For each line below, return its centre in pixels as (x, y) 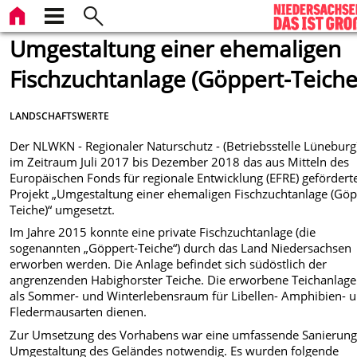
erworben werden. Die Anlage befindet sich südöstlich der (169, 264)
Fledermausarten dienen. (78, 312)
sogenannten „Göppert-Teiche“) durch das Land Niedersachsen (181, 248)
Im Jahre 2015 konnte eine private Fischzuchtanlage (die (163, 232)
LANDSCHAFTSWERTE (60, 115)
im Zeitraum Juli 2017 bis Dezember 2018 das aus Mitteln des (180, 161)
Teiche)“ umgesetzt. (63, 209)
